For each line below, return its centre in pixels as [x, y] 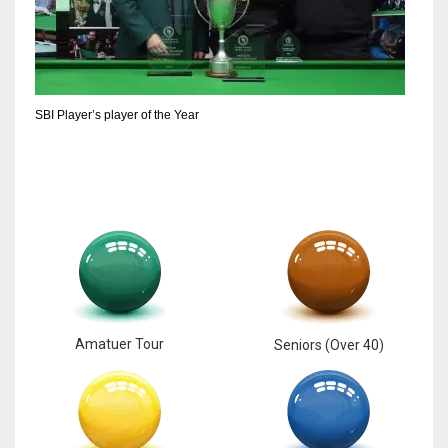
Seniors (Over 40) [328, 344]
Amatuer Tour [119, 343]
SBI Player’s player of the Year [117, 114]
